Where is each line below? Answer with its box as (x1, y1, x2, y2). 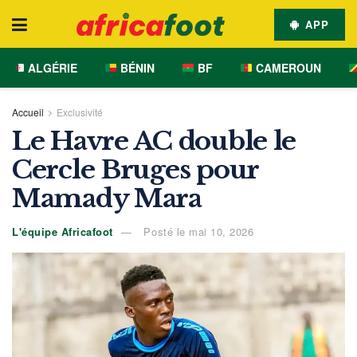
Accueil (12, 105, 44, 119)
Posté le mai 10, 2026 (139, 223, 254, 239)
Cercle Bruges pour (12, 154, 258, 186)
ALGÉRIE (24, 60, 77, 76)
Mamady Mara (12, 182, 202, 214)
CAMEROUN (252, 60, 321, 76)
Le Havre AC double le (12, 125, 296, 157)
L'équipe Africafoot (12, 223, 113, 239)
